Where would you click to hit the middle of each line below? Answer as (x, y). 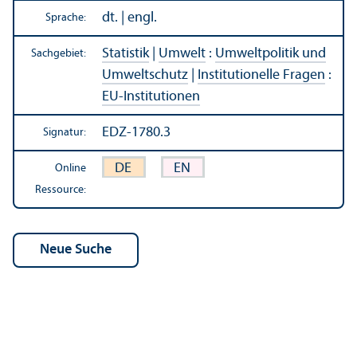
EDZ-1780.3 (136, 132)
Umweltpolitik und (271, 53)
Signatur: (65, 132)
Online (71, 168)
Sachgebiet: (59, 53)
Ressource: (61, 190)
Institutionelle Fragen (261, 75)
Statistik (126, 53)
